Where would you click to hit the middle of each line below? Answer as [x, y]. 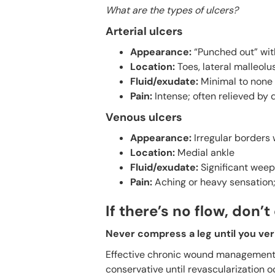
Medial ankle [206, 152]
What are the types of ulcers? [172, 10]
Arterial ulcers [144, 31]
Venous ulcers [144, 117]
